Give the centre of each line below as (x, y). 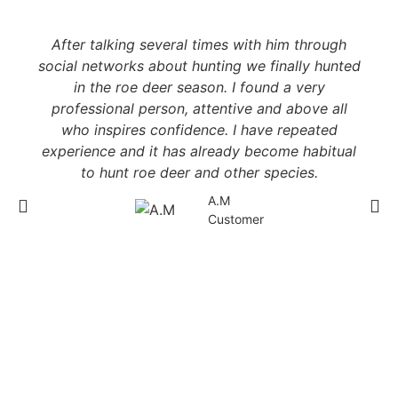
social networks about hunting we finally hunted (199, 66)
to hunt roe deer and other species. (199, 172)
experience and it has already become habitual (199, 151)
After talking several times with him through (199, 44)
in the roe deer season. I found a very (199, 87)
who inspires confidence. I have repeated (199, 130)
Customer (235, 219)
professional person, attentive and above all (199, 108)
